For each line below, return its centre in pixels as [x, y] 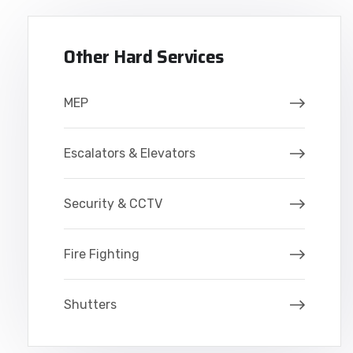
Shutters [90, 305]
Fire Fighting [102, 254]
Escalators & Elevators [130, 153]
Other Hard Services [144, 57]
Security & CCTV [113, 204]
